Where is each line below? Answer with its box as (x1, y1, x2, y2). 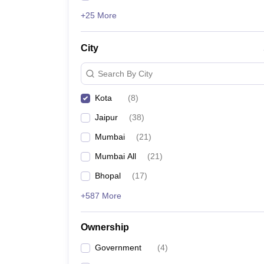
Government (95, 243, 141, 252)
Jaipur (95, 113, 118, 122)
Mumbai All (95, 151, 136, 161)
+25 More (81, 11, 117, 20)
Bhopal (95, 171, 121, 180)
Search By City (98, 68, 153, 78)
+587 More (81, 191, 121, 200)
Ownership (81, 222, 129, 232)
